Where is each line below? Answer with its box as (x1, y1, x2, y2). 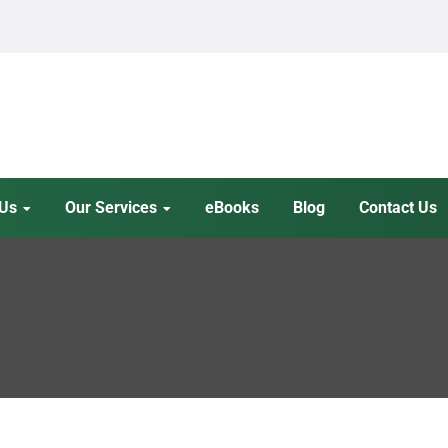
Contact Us (359, 197, 438, 217)
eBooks (205, 197, 260, 217)
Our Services (65, 197, 158, 217)
